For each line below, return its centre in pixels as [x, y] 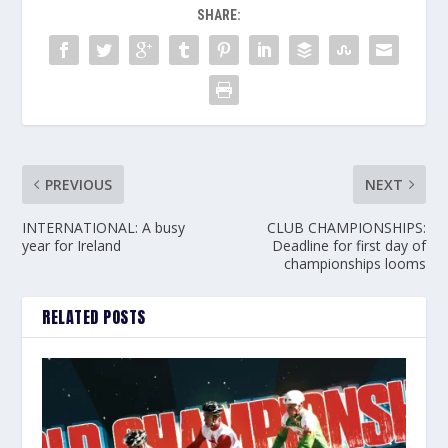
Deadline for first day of [348, 245]
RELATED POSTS [94, 316]
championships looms [354, 263]
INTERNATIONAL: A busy [104, 227]
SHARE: [219, 14]
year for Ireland [72, 245]
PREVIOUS [79, 184]
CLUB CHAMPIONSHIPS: [346, 227]
